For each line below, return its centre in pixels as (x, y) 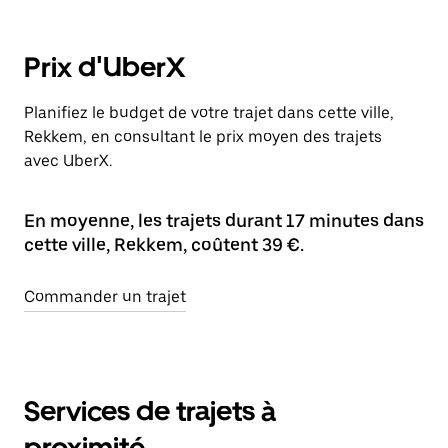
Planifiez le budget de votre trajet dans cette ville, (209, 112)
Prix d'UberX (104, 67)
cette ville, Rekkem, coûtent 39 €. (164, 244)
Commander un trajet (105, 296)
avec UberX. (68, 160)
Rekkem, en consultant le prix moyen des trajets (203, 136)
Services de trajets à (150, 411)
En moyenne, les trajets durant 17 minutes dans (224, 220)
